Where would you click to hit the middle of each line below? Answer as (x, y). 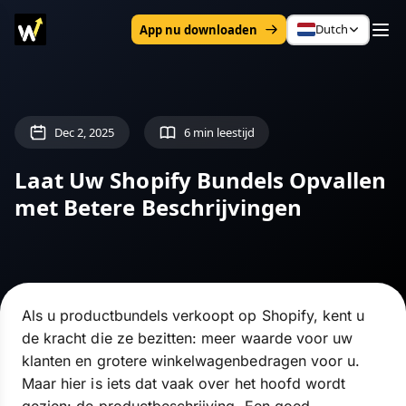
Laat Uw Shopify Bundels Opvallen (201, 180)
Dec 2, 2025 (85, 132)
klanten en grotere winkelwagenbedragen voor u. (191, 361)
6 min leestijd (219, 132)
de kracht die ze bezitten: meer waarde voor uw (188, 338)
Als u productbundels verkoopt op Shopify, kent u (193, 315)
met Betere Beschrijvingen (159, 207)
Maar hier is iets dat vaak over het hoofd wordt (184, 383)
